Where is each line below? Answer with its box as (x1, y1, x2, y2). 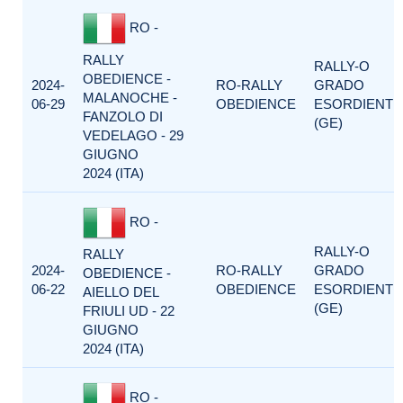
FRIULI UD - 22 (83, 303, 175, 318)
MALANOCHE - (83, 90, 177, 105)
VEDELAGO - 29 (83, 128, 184, 143)
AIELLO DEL (83, 284, 158, 300)
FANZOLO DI (83, 109, 163, 124)
